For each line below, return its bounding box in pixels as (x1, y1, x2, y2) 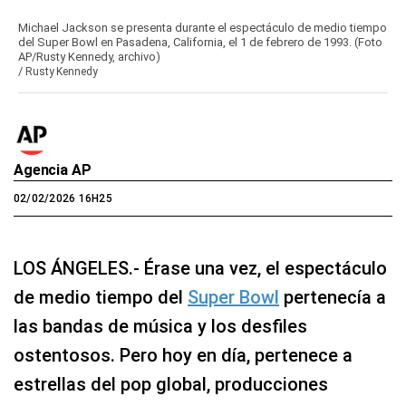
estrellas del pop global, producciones (14, 373, 328, 396)
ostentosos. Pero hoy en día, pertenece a (14, 344, 353, 367)
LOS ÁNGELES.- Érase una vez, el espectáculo (14, 257, 387, 280)
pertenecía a (279, 286, 386, 309)
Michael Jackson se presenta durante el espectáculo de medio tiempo (18, 21, 387, 35)
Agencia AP (14, 161, 92, 179)
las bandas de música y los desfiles (14, 315, 307, 338)
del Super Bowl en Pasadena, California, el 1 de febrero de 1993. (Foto (18, 35, 382, 50)
